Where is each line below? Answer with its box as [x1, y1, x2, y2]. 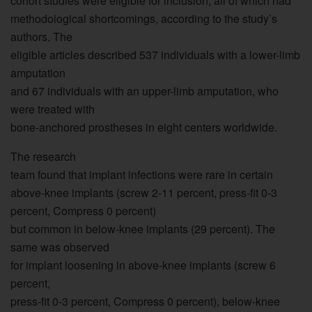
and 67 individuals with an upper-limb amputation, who [10, 82, 279, 99]
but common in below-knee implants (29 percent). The [10, 220, 275, 237]
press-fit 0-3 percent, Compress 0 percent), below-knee [10, 292, 280, 309]
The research [10, 148, 76, 164]
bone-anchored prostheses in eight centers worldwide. [10, 118, 277, 135]
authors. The [10, 28, 72, 45]
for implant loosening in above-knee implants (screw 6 [10, 256, 276, 273]
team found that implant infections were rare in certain [10, 166, 273, 182]
